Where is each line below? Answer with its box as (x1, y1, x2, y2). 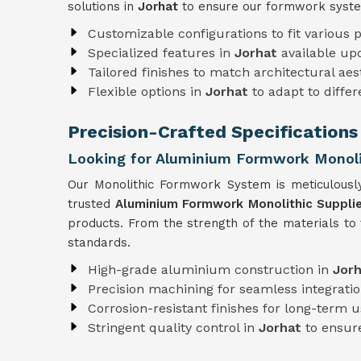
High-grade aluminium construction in (88, 262, 333, 277)
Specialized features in (88, 45, 234, 60)
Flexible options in (88, 84, 205, 99)
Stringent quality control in (88, 320, 259, 335)
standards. (68, 235, 131, 250)
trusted (68, 197, 115, 211)
